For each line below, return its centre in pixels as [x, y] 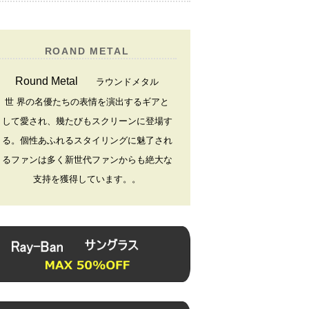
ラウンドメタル [118, 82]
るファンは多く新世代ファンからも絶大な [87, 160]
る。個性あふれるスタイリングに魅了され [87, 141]
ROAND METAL [87, 51]
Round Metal [47, 81]
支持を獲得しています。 [82, 179]
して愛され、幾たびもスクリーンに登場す [87, 121]
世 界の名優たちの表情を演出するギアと [87, 102]
